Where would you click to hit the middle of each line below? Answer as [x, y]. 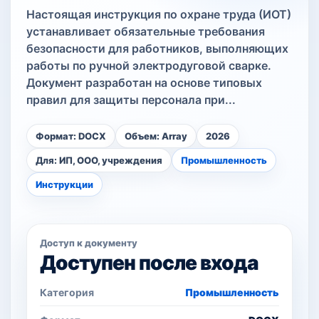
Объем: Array [156, 136]
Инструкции [64, 184]
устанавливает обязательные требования [146, 31]
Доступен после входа [150, 263]
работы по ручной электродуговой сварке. [149, 66]
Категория [67, 292]
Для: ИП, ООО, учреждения [99, 160]
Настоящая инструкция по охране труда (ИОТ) [159, 14]
